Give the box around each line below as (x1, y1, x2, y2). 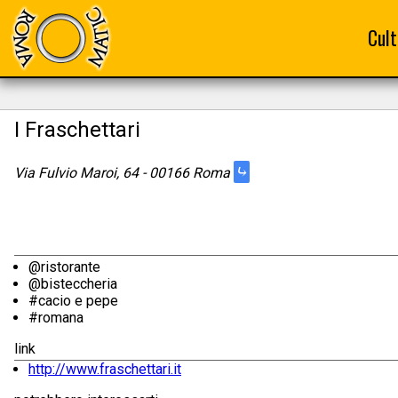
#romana (28, 309, 84, 327)
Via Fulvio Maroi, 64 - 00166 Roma (14, 163, 234, 181)
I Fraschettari (14, 117, 140, 142)
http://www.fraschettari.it (28, 361, 181, 378)
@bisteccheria (28, 275, 117, 293)
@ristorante (28, 259, 100, 276)
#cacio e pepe (28, 292, 118, 310)
